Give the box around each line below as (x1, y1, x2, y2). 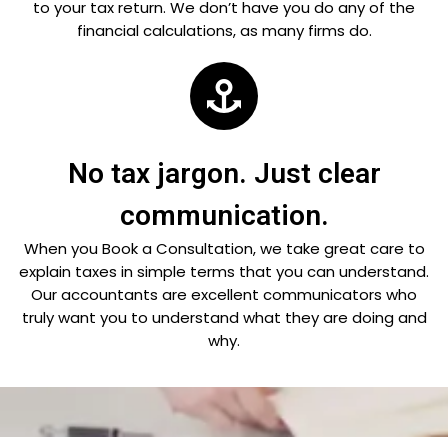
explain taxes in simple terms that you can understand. (19, 261, 429, 283)
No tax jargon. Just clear (67, 157, 381, 191)
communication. (119, 199, 329, 233)
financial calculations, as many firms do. (76, 20, 372, 42)
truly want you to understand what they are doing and (21, 307, 427, 329)
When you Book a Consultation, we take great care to (23, 238, 425, 260)
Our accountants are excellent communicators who (31, 284, 417, 306)
